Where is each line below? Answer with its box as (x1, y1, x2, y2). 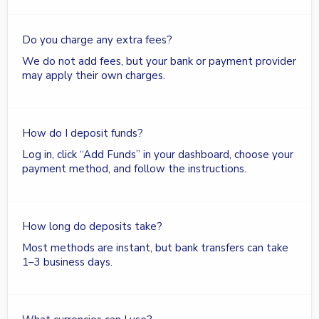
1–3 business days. (22, 254, 113, 269)
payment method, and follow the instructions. (22, 161, 246, 176)
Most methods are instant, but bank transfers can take (22, 240, 288, 255)
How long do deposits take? (22, 219, 162, 234)
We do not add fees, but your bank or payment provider (22, 53, 296, 68)
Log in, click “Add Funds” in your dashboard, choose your (22, 147, 293, 162)
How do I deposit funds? (22, 125, 143, 140)
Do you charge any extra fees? (22, 32, 172, 47)
